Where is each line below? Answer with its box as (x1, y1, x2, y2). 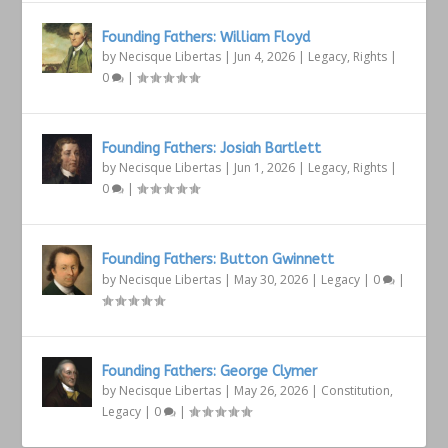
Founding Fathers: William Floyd (102, 28, 311, 46)
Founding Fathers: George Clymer (102, 362, 318, 380)
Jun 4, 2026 (234, 47, 296, 65)
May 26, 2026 (234, 381, 309, 399)
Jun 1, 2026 (234, 158, 296, 176)
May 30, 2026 (234, 270, 309, 288)
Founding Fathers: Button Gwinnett (102, 250, 335, 268)
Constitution (321, 381, 391, 399)
